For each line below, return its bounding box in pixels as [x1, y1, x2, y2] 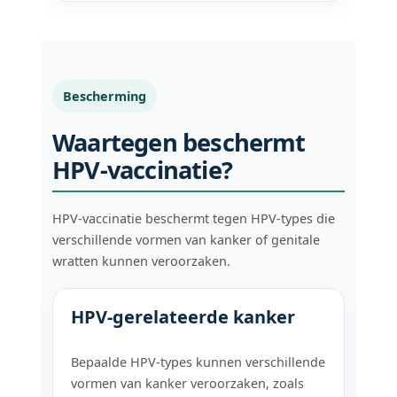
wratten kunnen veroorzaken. [52, 252, 231, 269]
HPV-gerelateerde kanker [71, 304, 296, 329]
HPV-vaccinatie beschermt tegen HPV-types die [52, 209, 336, 227]
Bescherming [63, 87, 147, 105]
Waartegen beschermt [52, 125, 306, 159]
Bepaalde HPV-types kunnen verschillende [71, 353, 326, 370]
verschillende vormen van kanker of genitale [52, 230, 321, 248]
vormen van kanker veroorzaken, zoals [71, 374, 305, 392]
